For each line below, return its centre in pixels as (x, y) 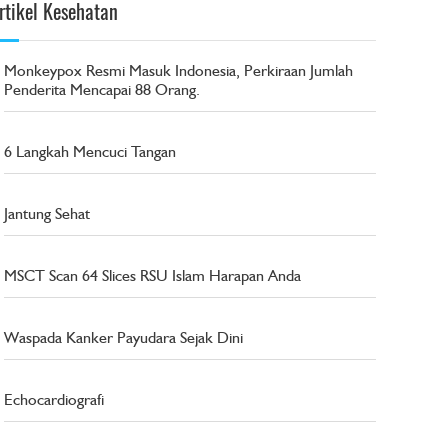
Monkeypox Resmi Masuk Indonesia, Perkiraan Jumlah (179, 70)
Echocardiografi (54, 399)
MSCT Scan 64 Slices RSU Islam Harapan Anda (153, 275)
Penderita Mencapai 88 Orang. (102, 89)
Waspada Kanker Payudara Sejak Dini (124, 337)
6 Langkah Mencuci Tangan (90, 151)
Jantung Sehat (47, 213)
